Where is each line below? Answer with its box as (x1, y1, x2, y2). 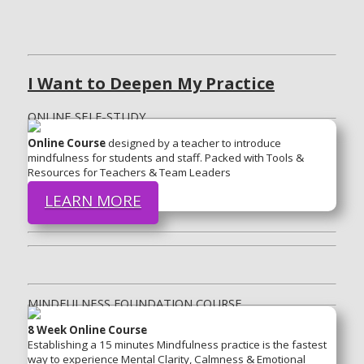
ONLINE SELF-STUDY (27, 107, 146, 124)
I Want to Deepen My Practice (27, 71, 275, 94)
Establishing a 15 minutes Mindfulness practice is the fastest (27, 336, 327, 352)
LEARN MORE (44, 189, 141, 211)
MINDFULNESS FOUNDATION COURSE (27, 294, 242, 311)
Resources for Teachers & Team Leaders (27, 164, 231, 180)
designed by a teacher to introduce (105, 135, 281, 150)
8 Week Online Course (27, 322, 147, 337)
